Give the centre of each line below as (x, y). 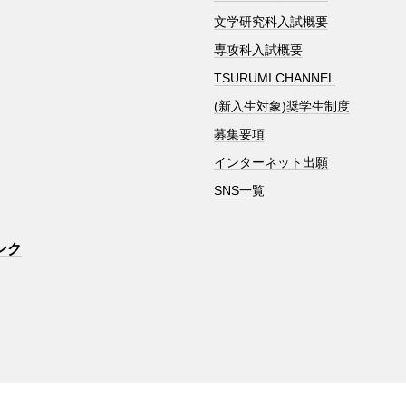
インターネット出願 (271, 163)
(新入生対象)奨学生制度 (281, 106)
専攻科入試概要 (258, 50)
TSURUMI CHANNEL (274, 78)
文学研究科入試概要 (271, 22)
